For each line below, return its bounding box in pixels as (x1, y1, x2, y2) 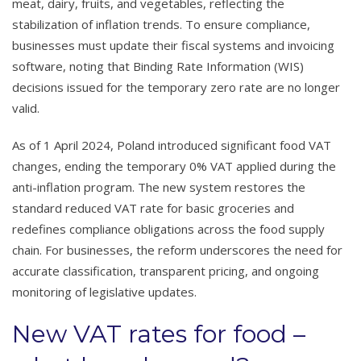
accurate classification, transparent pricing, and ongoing (12, 262, 319, 279)
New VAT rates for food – (12, 318, 305, 349)
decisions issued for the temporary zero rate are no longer (12, 78, 340, 95)
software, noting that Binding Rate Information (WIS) (12, 57, 304, 74)
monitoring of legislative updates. (12, 283, 197, 300)
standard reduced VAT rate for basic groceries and (12, 199, 294, 216)
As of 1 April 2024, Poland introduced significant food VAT (12, 136, 331, 153)
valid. (12, 99, 39, 116)
